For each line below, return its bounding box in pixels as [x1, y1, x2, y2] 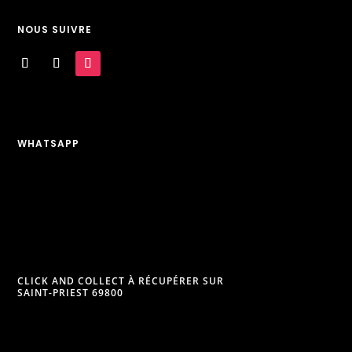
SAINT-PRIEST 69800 [17, 286, 124, 300]
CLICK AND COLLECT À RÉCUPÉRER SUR [17, 274, 225, 288]
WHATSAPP [17, 136, 80, 150]
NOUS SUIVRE [17, 22, 93, 36]
